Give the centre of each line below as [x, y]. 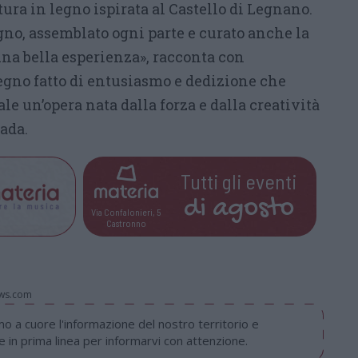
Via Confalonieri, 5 [126, 211]
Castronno [126, 223]
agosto [253, 209]
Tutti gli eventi [239, 181]
